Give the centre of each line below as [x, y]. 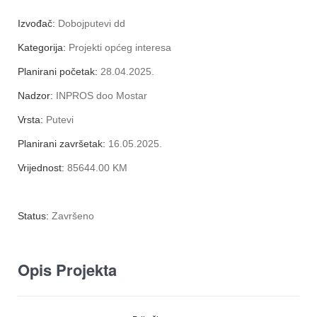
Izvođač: [38, 23]
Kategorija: [43, 47]
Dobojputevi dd [92, 23]
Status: [35, 216]
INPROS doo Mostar [102, 96]
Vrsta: [32, 120]
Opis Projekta [67, 270]
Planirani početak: [59, 71]
